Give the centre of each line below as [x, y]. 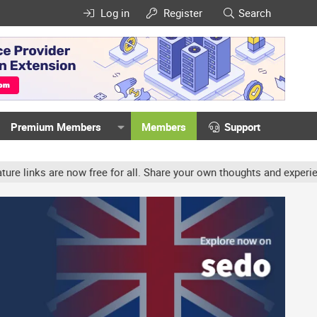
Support [243, 127]
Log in [115, 13]
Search [255, 13]
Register [183, 13]
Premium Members [56, 127]
